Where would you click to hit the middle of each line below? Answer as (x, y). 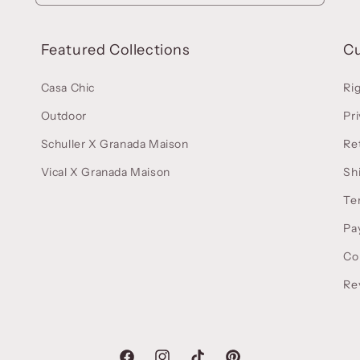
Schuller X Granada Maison (115, 144)
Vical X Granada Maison (105, 172)
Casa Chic (68, 88)
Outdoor (63, 116)
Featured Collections (115, 50)
